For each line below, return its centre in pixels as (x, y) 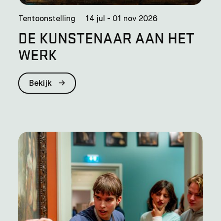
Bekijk (42, 84)
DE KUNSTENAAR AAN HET (107, 37)
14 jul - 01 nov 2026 (122, 19)
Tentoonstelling (47, 19)
